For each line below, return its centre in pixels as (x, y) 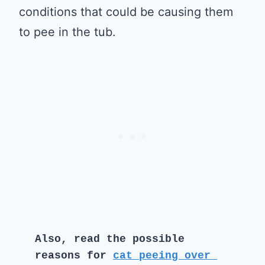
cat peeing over (162, 255)
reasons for (74, 255)
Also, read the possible (110, 239)
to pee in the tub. (67, 32)
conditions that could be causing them (126, 12)
